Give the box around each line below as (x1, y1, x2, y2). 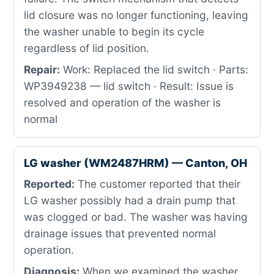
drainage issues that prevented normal (24, 227, 216, 240)
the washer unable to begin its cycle (24, 25, 204, 38)
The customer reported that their (75, 177, 240, 190)
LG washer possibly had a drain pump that (24, 194, 235, 207)
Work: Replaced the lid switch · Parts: (60, 63, 248, 76)
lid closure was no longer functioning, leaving (24, 9, 248, 21)
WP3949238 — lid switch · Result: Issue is (24, 80, 234, 92)
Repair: (24, 63, 60, 76)
